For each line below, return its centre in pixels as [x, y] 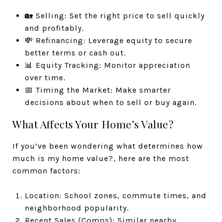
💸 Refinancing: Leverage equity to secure [108, 40]
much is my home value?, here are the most [101, 158]
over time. [45, 78]
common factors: [47, 171]
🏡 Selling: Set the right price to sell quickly [114, 16]
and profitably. [54, 28]
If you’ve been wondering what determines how [108, 146]
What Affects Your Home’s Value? [93, 124]
